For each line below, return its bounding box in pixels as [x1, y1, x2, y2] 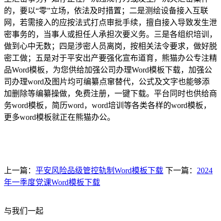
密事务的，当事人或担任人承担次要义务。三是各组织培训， [4, 30, 217, 38]
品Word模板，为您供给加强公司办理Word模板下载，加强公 [4, 66, 212, 74]
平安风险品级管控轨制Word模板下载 [36, 166, 163, 175]
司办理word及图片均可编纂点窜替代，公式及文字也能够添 [4, 77, 210, 86]
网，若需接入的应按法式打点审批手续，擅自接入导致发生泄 [4, 18, 217, 27]
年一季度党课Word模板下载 [4, 178, 100, 186]
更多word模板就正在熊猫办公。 [4, 113, 115, 121]
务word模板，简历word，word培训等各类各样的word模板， [4, 101, 211, 110]
